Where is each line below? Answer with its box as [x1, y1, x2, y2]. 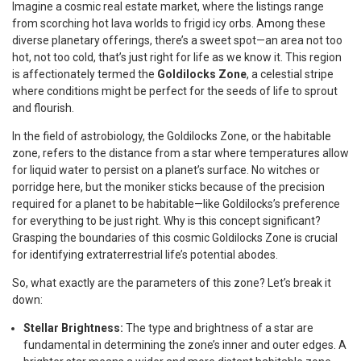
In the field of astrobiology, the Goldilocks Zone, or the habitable [12, 130, 331, 143]
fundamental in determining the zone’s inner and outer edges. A [23, 338, 346, 352]
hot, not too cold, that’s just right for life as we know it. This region [12, 51, 342, 64]
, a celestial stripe [247, 68, 334, 81]
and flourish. [12, 102, 74, 115]
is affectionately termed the [12, 68, 157, 81]
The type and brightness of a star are [123, 322, 313, 335]
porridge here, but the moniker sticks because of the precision [12, 180, 325, 194]
